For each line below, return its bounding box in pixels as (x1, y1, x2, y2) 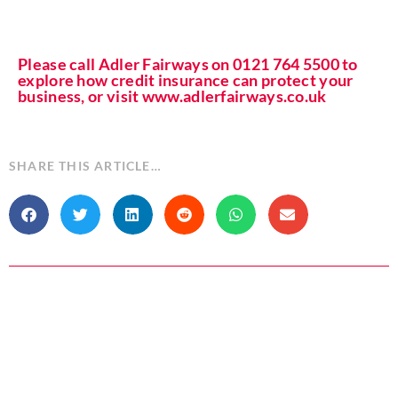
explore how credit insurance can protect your (18, 70, 354, 91)
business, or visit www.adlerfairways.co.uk (18, 86, 327, 107)
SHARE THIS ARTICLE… (9, 158, 162, 174)
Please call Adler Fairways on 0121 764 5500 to (18, 54, 358, 75)
